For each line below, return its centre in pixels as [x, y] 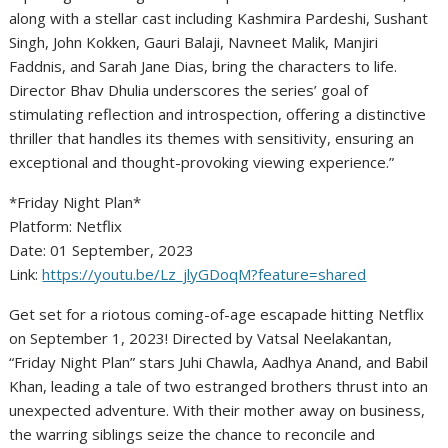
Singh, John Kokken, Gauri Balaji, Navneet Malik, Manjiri [194, 42]
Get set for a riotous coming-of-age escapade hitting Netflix [217, 314]
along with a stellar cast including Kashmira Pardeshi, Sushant [219, 18]
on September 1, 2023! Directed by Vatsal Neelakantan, [201, 338]
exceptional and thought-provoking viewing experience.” [202, 162]
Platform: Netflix [66, 226]
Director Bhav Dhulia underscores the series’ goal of [189, 90]
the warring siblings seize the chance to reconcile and [192, 434]
